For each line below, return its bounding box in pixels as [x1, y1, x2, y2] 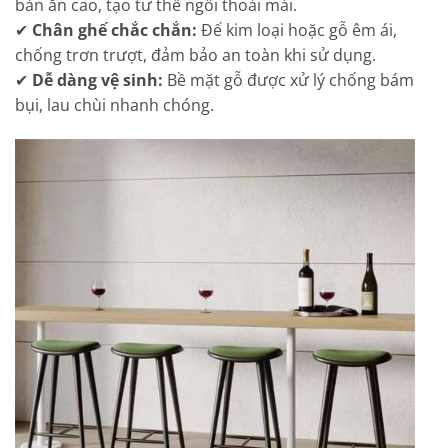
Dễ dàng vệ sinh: [32, 68, 163, 91]
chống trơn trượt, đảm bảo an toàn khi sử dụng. [15, 43, 376, 66]
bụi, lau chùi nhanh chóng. [15, 93, 214, 116]
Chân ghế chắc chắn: [32, 18, 197, 41]
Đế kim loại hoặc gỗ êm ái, [197, 18, 397, 41]
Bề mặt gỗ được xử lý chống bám [163, 68, 414, 91]
